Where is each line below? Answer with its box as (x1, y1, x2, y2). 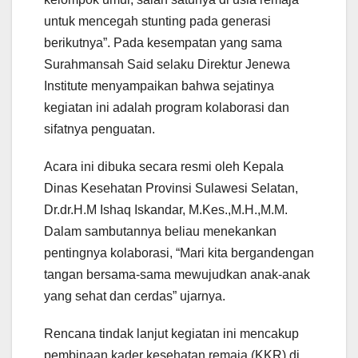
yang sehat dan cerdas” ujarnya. (44, 288, 225, 303)
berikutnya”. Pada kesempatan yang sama (44, 35, 282, 50)
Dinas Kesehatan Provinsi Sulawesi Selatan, (44, 181, 298, 195)
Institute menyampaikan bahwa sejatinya (44, 78, 274, 93)
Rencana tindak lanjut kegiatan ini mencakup (44, 326, 299, 340)
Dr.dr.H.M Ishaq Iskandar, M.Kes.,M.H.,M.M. (44, 202, 288, 217)
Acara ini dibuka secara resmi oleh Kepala (44, 159, 284, 173)
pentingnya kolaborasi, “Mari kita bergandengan (44, 245, 314, 260)
